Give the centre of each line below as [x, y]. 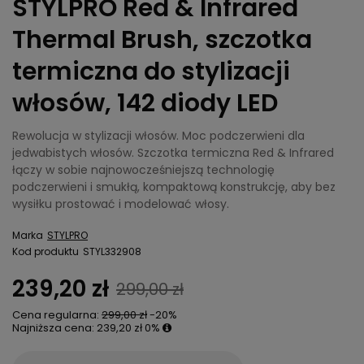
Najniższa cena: [54, 328]
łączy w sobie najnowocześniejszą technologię [143, 170]
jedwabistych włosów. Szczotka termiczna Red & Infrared [173, 153]
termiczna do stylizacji [151, 72]
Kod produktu [45, 252]
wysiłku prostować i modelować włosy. [121, 204]
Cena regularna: [57, 315]
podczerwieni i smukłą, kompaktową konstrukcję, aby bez [174, 187]
